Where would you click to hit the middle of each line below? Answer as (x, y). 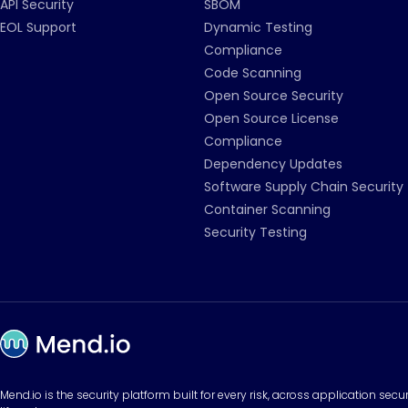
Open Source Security (274, 96)
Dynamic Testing (258, 27)
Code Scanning (253, 73)
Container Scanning (267, 209)
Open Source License (271, 118)
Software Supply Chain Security (304, 187)
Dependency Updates (273, 164)
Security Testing (255, 232)
